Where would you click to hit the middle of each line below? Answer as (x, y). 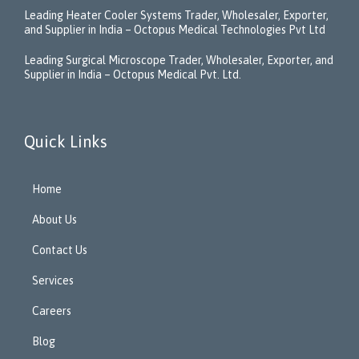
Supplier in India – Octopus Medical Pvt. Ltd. (133, 74)
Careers (52, 311)
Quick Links (66, 141)
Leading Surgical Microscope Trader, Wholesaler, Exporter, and (179, 60)
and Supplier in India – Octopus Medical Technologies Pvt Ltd (175, 29)
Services (53, 280)
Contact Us (60, 250)
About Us (54, 219)
